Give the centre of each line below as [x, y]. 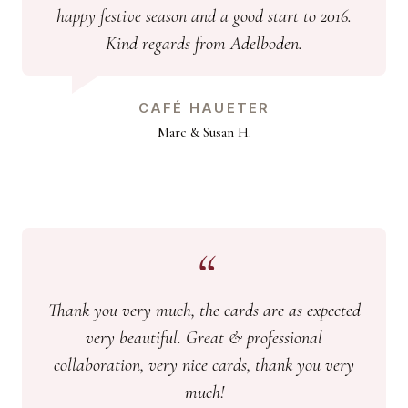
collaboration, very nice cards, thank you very [204, 366]
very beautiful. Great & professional [204, 338]
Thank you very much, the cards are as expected [204, 311]
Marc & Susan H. [204, 133]
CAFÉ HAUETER [204, 108]
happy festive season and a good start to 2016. [204, 17]
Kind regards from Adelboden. [204, 44]
